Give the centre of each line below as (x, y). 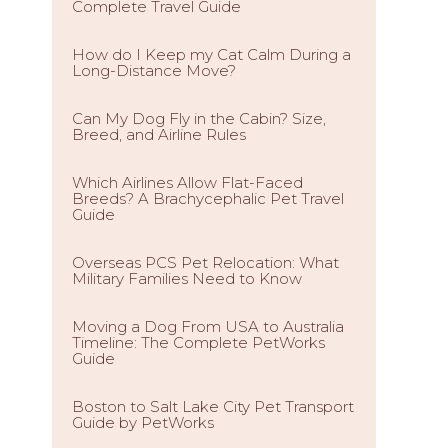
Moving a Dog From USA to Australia (208, 326)
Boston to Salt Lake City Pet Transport (213, 406)
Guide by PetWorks (143, 422)
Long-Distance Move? (154, 70)
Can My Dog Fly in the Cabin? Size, (199, 118)
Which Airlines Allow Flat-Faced (187, 182)
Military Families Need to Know (187, 278)
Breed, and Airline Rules (159, 134)
